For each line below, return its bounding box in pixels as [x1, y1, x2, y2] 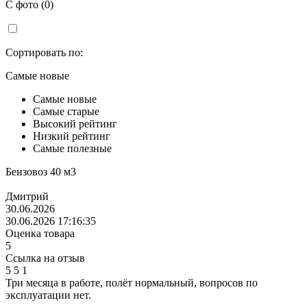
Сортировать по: [5, 46, 83, 58]
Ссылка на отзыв [5, 251, 85, 264]
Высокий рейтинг [33, 117, 117, 130]
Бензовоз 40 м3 [5, 165, 76, 177]
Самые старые [33, 105, 99, 117]
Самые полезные [33, 142, 112, 154]
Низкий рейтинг [33, 130, 110, 142]
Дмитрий [5, 190, 49, 202]
